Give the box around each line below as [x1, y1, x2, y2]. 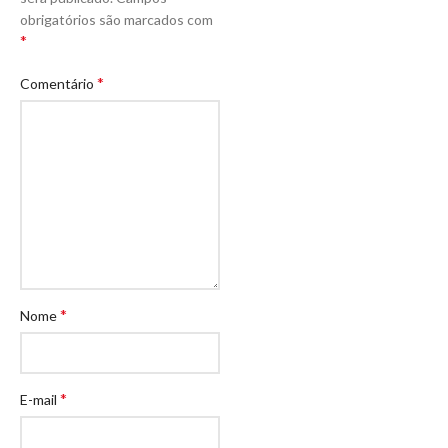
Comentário [20, 74, 97, 92]
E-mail [20, 390, 60, 408]
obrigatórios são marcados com [20, 10, 213, 28]
